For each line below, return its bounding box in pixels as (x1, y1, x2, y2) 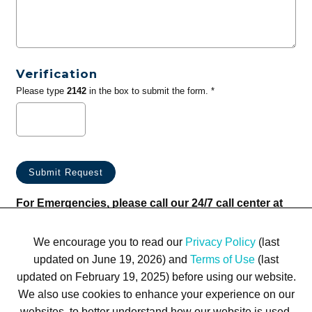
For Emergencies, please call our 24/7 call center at (15, 197, 283, 210)
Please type (15, 86, 67, 97)
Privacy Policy (185, 235, 256, 248)
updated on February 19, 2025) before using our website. (16, 270, 296, 283)
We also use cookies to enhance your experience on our (17, 288, 295, 300)
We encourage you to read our (33, 235, 185, 248)
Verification (15, 67, 97, 81)
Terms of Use (190, 253, 255, 265)
